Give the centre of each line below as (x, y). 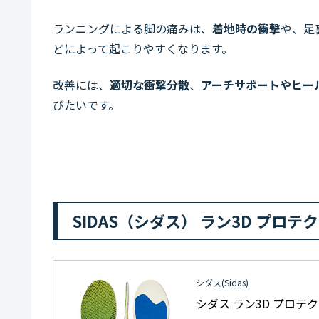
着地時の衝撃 (246, 29)
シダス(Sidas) (222, 282)
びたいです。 (86, 104)
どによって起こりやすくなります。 (143, 49)
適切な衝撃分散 (150, 84)
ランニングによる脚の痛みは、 (132, 29)
